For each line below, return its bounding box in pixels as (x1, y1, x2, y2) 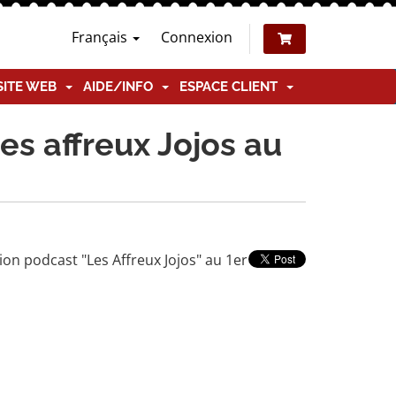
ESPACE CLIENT (179, 79, 285, 95)
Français (72, 27, 131, 47)
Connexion (161, 27, 232, 47)
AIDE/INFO (83, 79, 160, 95)
